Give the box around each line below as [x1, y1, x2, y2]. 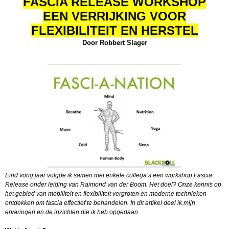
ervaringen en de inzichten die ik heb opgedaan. [5, 208, 140, 216]
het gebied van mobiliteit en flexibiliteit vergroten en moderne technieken [5, 190, 207, 197]
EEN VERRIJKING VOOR [43, 9, 186, 23]
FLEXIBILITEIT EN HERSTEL [31, 24, 198, 37]
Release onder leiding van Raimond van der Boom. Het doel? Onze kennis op [5, 180, 221, 188]
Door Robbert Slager [82, 39, 147, 47]
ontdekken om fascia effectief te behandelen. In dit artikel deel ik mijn [5, 199, 195, 207]
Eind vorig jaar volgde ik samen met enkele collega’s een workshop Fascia [5, 171, 212, 179]
